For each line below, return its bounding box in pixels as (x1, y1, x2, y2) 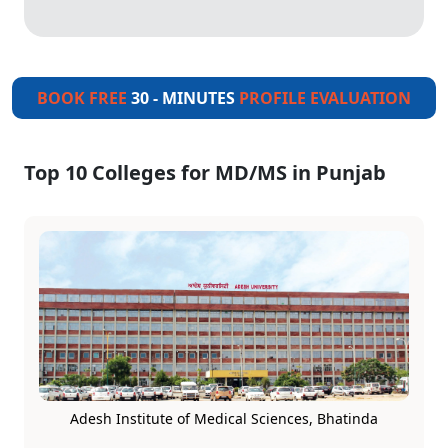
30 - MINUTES (131, 87, 239, 109)
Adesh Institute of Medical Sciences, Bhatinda (70, 409, 378, 428)
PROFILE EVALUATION (239, 87, 411, 109)
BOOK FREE (37, 87, 131, 109)
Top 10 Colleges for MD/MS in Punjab (24, 159, 386, 186)
